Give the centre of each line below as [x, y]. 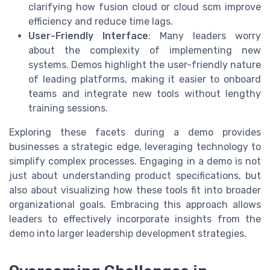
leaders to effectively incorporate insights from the [135, 219]
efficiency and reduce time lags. [101, 21]
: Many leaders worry [205, 36]
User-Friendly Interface [88, 36]
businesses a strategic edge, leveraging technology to [135, 146]
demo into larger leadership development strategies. [128, 233]
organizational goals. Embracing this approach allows [135, 204]
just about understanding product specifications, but [135, 175]
